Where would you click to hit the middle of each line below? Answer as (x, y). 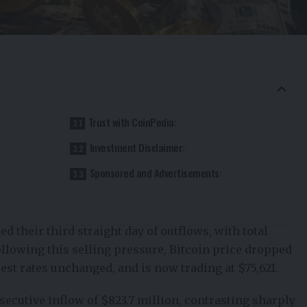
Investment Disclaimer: (137, 148)
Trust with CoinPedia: (132, 122)
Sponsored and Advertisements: (156, 173)
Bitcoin (190, 250)
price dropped (251, 250)
